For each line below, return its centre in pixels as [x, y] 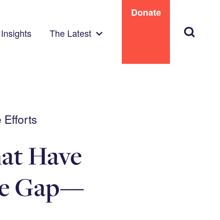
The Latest [70, 33]
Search [195, 28]
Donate [146, 12]
